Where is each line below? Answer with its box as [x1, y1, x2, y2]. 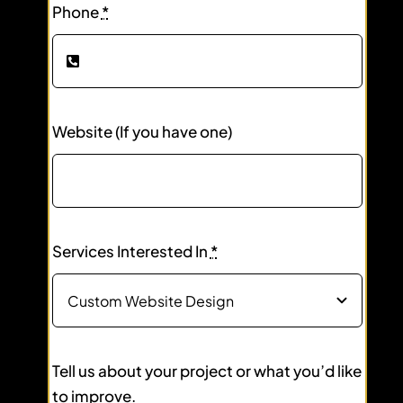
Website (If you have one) [51, 121, 232, 142]
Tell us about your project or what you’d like [51, 361, 362, 381]
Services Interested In [51, 241, 210, 262]
